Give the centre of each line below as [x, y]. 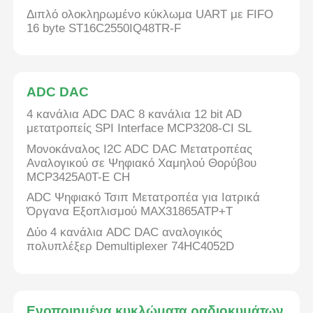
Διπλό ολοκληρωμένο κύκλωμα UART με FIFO [150, 14]
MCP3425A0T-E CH [79, 177]
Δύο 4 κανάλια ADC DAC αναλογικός [125, 232]
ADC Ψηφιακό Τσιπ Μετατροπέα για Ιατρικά [144, 198]
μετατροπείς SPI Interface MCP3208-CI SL [139, 129]
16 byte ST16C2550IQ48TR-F [104, 28]
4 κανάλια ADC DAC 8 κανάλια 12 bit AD [134, 115]
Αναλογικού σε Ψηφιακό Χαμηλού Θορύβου [142, 163]
